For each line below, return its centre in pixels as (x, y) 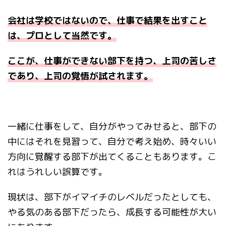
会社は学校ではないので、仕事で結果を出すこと (107, 21)
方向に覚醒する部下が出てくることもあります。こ (112, 157)
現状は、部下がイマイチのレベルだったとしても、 (112, 197)
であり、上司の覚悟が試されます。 (80, 76)
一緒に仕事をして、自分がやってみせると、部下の (112, 127)
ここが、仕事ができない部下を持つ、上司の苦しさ (112, 61)
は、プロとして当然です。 (62, 36)
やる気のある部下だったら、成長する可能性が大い (112, 212)
